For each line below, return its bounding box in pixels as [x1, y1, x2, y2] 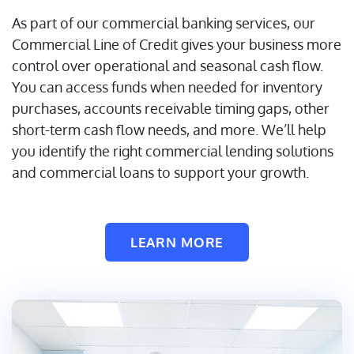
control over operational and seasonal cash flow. [12, 57, 323, 75]
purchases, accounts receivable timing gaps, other [12, 100, 330, 118]
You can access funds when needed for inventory [12, 78, 322, 96]
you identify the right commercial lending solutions [12, 142, 333, 160]
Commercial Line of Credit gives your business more [12, 36, 341, 54]
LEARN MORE [130, 234, 224, 251]
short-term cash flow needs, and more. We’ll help [12, 121, 326, 139]
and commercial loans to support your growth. [12, 164, 309, 182]
